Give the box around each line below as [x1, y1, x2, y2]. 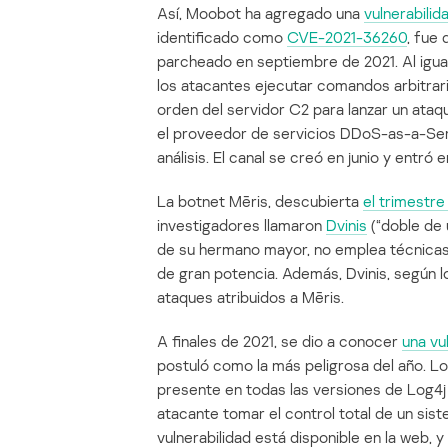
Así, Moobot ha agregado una [157, 3, 364, 24]
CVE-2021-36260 [287, 27, 407, 48]
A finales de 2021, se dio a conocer [157, 331, 402, 352]
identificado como [157, 27, 287, 48]
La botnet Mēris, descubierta [157, 191, 363, 212]
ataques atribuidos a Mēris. [157, 287, 344, 308]
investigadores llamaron [157, 215, 326, 236]
